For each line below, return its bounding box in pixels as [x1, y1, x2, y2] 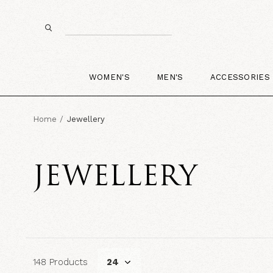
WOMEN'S [88, 72, 130, 82]
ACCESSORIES [210, 72, 271, 82]
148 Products [32, 256, 88, 268]
